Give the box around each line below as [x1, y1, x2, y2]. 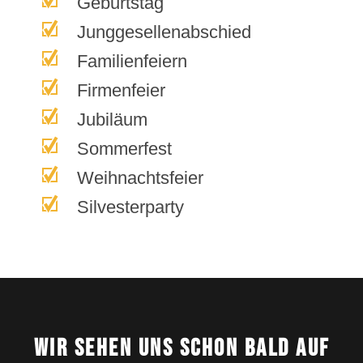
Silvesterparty [77, 196, 184, 217]
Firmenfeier [77, 79, 165, 100]
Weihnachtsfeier [77, 167, 203, 188]
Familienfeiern [77, 50, 187, 71]
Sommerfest [77, 138, 172, 159]
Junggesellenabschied [77, 21, 251, 42]
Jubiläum [77, 109, 147, 130]
